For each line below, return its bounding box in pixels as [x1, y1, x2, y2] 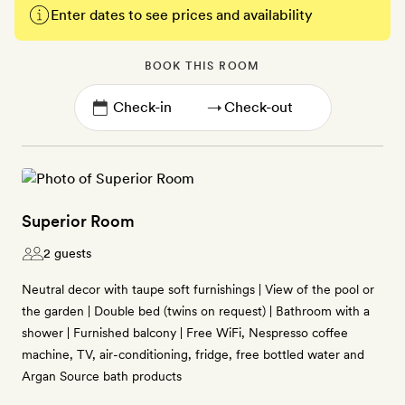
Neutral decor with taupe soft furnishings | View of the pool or [22, 282, 374, 297]
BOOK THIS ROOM [145, 60, 260, 72]
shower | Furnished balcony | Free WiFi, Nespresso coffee [22, 325, 348, 340]
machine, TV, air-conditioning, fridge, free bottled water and [22, 347, 364, 362]
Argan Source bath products [22, 369, 182, 383]
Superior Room [22, 212, 135, 231]
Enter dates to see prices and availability [51, 6, 313, 24]
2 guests [43, 246, 91, 260]
